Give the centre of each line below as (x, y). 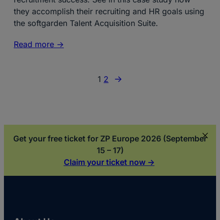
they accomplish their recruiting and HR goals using (109, 11)
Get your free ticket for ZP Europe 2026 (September (110, 139)
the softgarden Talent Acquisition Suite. (86, 23)
